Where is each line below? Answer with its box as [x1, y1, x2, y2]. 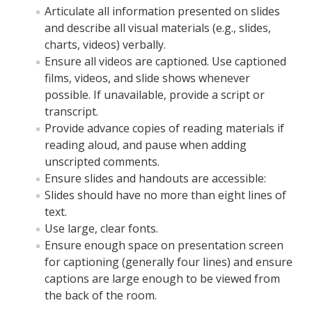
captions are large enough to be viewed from [45, 271, 280, 286]
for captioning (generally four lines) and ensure [45, 254, 292, 270]
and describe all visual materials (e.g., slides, [45, 20, 271, 36]
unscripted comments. [45, 154, 159, 169]
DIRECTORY [21, 37, 93, 54]
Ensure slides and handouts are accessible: [45, 171, 266, 186]
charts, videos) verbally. [45, 37, 166, 52]
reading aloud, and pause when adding [45, 137, 247, 153]
